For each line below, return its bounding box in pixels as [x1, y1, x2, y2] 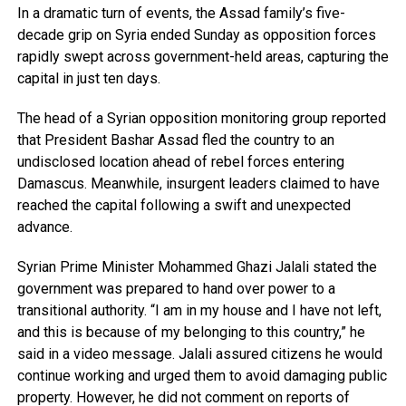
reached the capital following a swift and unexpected [16, 197, 351, 215]
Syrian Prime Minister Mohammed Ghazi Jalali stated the [16, 258, 377, 276]
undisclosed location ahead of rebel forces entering [16, 153, 344, 171]
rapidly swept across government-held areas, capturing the [16, 48, 389, 66]
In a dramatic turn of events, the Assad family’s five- [16, 5, 345, 23]
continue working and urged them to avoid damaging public [16, 367, 387, 385]
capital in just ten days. [16, 70, 160, 88]
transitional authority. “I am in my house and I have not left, [16, 302, 382, 320]
